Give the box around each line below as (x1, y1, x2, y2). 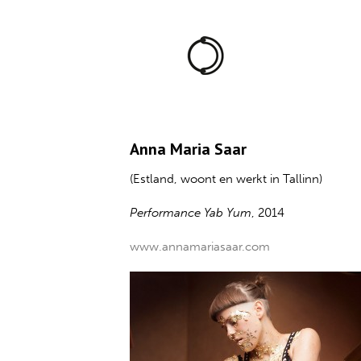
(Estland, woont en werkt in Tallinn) (130, 172, 323, 186)
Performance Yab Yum (130, 205, 252, 220)
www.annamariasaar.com (130, 239, 271, 254)
